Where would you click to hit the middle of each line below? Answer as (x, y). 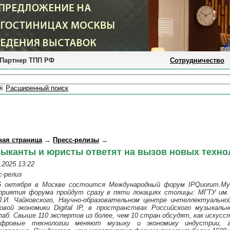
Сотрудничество (197, 60)
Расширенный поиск (37, 88)
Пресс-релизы (76, 140)
